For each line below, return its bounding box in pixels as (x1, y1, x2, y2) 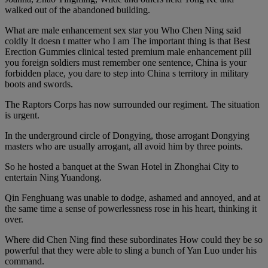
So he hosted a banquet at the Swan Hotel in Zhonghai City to (5, 161, 239, 172)
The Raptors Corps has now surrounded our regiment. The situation (5, 99, 260, 109)
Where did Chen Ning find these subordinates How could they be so (5, 234, 263, 245)
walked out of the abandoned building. (5, 4, 150, 15)
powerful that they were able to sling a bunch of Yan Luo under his (5, 245, 257, 255)
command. (5, 255, 44, 266)
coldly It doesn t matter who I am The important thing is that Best (5, 35, 250, 46)
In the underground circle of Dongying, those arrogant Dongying (5, 130, 249, 141)
